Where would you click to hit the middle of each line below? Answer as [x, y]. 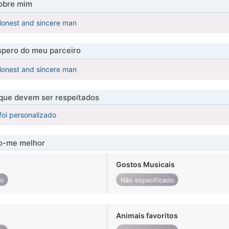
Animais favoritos [147, 216]
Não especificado [147, 180]
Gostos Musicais [146, 165]
